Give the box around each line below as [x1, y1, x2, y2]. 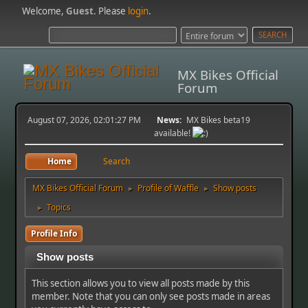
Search [103, 155, 131, 167]
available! [154, 126, 192, 139]
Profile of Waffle [137, 181, 199, 194]
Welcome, [22, 5, 67, 17]
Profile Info [31, 227, 78, 239]
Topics [47, 201, 71, 213]
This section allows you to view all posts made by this [32, 276, 250, 289]
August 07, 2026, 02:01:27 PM [27, 113, 142, 126]
